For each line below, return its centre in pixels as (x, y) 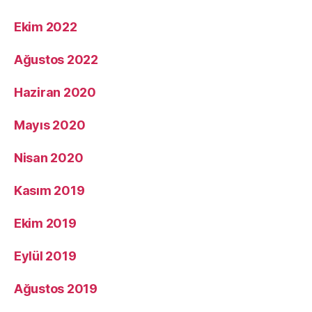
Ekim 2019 (45, 223)
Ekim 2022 (46, 26)
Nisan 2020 (49, 157)
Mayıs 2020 (50, 125)
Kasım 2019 (49, 190)
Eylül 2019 (45, 256)
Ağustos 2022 (56, 59)
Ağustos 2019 (56, 288)
